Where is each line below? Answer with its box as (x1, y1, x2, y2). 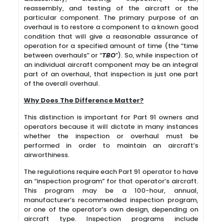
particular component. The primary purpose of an (23, 13, 198, 22)
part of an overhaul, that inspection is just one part (23, 69, 198, 79)
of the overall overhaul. (23, 79, 100, 88)
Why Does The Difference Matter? (23, 96, 144, 105)
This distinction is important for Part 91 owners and (23, 112, 198, 122)
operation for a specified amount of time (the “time (23, 41, 198, 51)
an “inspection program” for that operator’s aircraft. (23, 176, 198, 186)
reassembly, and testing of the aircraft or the (23, 3, 198, 13)
